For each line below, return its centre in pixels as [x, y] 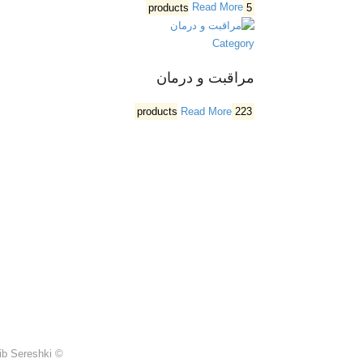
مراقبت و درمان [205, 78]
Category [233, 44]
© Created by [58, 353]
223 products [243, 112]
